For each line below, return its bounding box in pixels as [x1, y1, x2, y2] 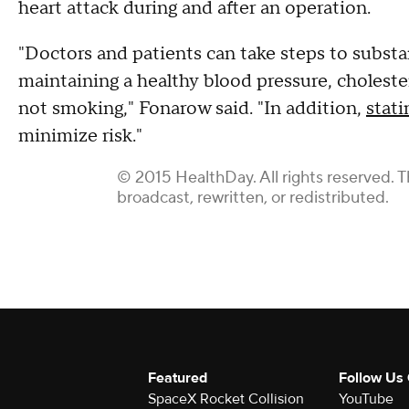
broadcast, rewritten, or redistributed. [117, 187, 389, 208]
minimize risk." [18, 124, 142, 148]
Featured [148, 369, 207, 387]
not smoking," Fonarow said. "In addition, [18, 97, 366, 121]
